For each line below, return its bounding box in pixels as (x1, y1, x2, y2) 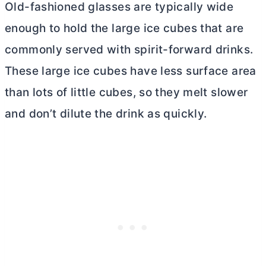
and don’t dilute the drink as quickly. (5, 107, 207, 121)
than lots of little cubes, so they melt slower (5, 85, 248, 100)
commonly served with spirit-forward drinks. (5, 43, 254, 57)
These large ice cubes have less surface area (5, 64, 256, 78)
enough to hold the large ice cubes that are (5, 21, 244, 36)
